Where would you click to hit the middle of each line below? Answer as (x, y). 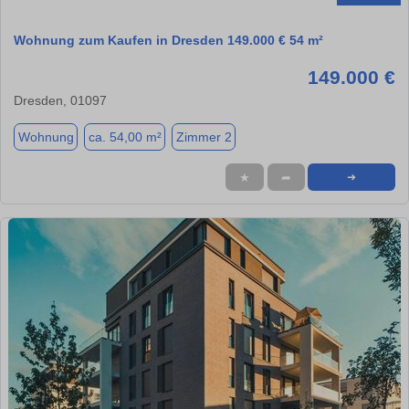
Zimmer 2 (204, 136)
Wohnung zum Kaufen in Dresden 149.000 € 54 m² (168, 41)
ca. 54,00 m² (125, 136)
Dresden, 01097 (60, 101)
